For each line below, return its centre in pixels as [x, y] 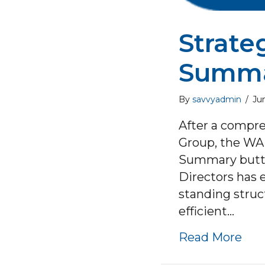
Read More [210, 237]
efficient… [206, 211]
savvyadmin [217, 100]
